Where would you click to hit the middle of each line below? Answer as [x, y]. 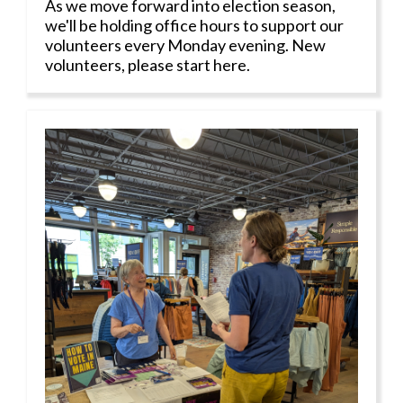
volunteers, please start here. [148, 65]
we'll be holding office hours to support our [194, 26]
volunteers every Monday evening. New [185, 45]
